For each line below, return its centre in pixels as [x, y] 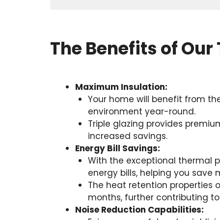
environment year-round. [141, 111]
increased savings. [127, 136]
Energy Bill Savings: [118, 148]
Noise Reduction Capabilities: [139, 209]
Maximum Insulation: [121, 87]
